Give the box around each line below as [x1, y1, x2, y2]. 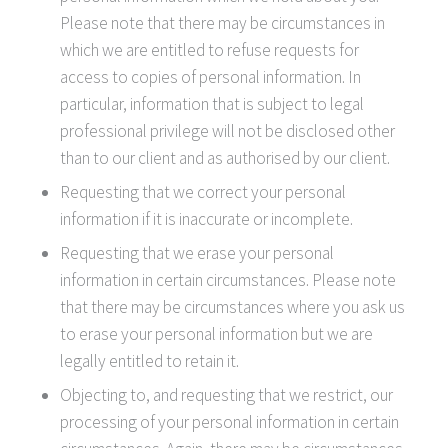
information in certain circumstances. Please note [60, 268, 396, 291]
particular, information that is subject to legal [60, 92, 364, 115]
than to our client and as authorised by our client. [60, 146, 390, 169]
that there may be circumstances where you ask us [60, 295, 405, 318]
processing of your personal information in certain [60, 410, 399, 433]
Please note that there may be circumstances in [60, 11, 385, 34]
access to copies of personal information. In [60, 65, 361, 88]
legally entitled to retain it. [60, 349, 239, 372]
